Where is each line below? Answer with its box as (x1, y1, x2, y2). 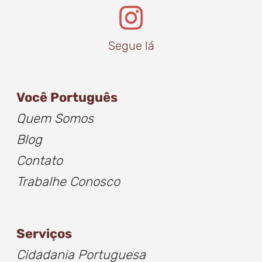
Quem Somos (16, 110, 94, 126)
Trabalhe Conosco (16, 173, 120, 189)
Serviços (16, 225, 72, 242)
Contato (16, 152, 63, 168)
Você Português (16, 89, 118, 105)
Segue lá (108, 38, 154, 53)
